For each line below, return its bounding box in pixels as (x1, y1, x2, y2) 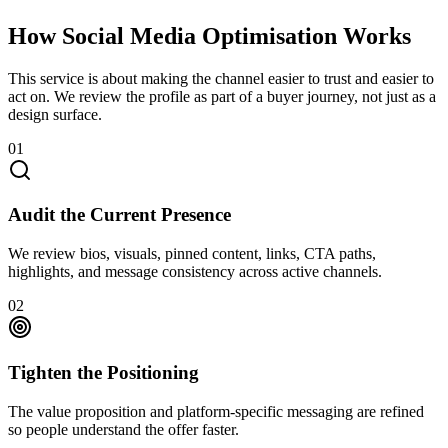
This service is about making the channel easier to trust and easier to (8, 69, 434, 87)
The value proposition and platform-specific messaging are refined (8, 402, 424, 420)
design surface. (8, 105, 102, 123)
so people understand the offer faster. (8, 420, 239, 438)
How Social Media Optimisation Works (8, 22, 411, 49)
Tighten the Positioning (8, 361, 199, 383)
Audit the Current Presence (8, 204, 231, 226)
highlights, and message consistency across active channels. (8, 263, 382, 281)
